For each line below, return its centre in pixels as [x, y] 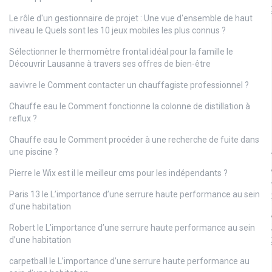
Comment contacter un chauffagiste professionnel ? [148, 85]
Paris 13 [25, 195]
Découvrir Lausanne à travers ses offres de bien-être [110, 64]
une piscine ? [34, 152]
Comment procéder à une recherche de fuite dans [164, 140]
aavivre [23, 85]
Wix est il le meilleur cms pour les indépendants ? [135, 173]
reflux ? [23, 119]
